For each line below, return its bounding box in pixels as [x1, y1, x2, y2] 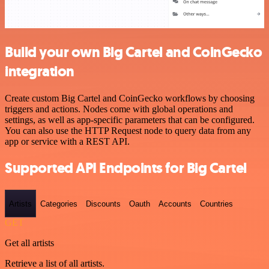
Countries [200, 199, 233, 208]
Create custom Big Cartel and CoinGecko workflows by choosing [5, 92, 255, 103]
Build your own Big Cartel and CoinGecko [5, 42, 262, 62]
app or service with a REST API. [5, 136, 130, 147]
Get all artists [5, 238, 54, 248]
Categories [40, 199, 77, 208]
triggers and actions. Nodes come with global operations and [5, 103, 233, 114]
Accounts [159, 199, 192, 208]
